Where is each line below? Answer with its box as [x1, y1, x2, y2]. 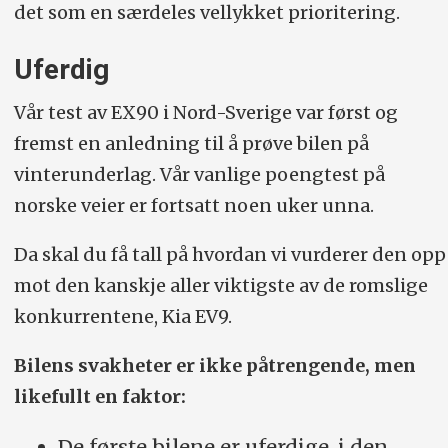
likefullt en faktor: [13, 384, 186, 408]
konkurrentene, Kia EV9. [13, 304, 232, 328]
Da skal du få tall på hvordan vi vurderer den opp [13, 242, 446, 266]
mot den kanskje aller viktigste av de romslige [13, 273, 428, 297]
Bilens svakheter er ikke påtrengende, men [13, 353, 416, 377]
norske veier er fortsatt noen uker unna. [13, 193, 374, 217]
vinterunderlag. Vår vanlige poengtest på [13, 162, 385, 186]
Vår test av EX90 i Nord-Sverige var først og [13, 100, 398, 124]
